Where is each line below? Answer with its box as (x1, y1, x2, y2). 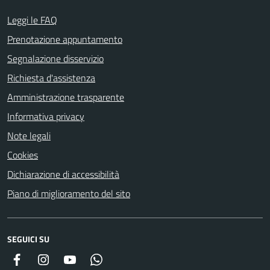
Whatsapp (103, 251, 144, 266)
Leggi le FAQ (7, 12, 57, 27)
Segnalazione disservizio (7, 51, 104, 66)
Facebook (24, 251, 61, 266)
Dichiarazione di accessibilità (7, 166, 119, 181)
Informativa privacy (7, 108, 84, 124)
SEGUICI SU (7, 232, 49, 245)
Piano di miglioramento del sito (7, 186, 130, 201)
